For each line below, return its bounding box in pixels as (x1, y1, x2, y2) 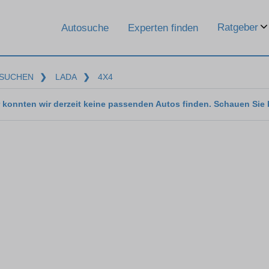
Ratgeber (217, 22, 258, 33)
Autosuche (61, 22, 109, 34)
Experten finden (128, 22, 198, 34)
